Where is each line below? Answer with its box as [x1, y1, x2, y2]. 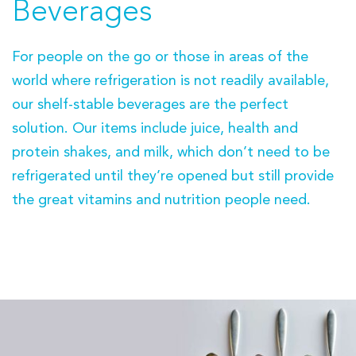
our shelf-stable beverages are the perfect [12, 98, 288, 112]
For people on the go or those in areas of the [12, 50, 308, 64]
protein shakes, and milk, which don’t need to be [12, 145, 330, 160]
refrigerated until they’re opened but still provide [12, 169, 334, 184]
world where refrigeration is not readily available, [12, 74, 329, 88]
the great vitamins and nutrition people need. [12, 193, 311, 207]
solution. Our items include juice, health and [12, 122, 298, 136]
